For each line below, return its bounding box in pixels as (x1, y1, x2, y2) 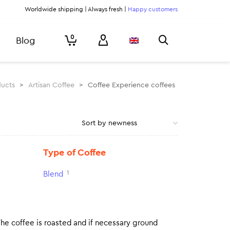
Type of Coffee (43, 148, 106, 157)
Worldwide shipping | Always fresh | (25, 6, 128, 12)
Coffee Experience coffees (88, 82, 175, 89)
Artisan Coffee (28, 82, 74, 89)
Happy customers (128, 6, 178, 12)
